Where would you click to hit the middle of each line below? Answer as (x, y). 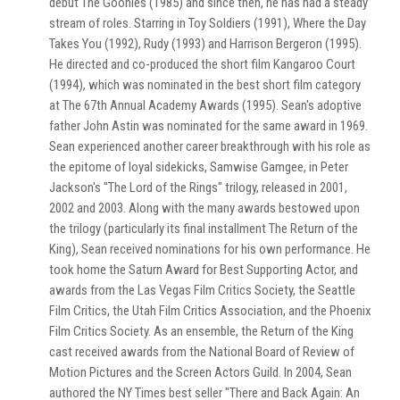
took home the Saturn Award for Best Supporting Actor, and (204, 269)
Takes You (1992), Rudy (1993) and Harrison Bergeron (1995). (205, 43)
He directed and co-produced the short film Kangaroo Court (202, 64)
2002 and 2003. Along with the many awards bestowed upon (204, 208)
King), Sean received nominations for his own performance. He (210, 249)
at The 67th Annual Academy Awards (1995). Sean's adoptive (205, 105)
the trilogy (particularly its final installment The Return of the (204, 228)
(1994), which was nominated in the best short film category (205, 84)
